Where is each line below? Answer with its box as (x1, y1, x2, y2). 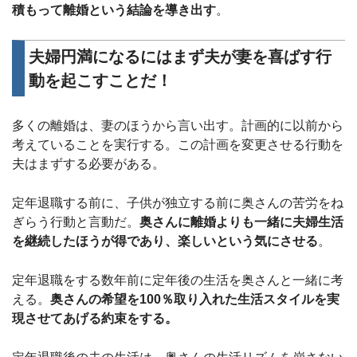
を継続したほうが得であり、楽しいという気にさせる (12, 233, 318, 248)
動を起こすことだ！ (29, 71, 172, 89)
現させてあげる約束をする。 (12, 311, 178, 325)
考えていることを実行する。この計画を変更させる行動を (12, 137, 343, 151)
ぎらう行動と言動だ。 (12, 214, 139, 229)
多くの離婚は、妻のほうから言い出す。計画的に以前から (12, 118, 343, 132)
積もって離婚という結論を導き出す (12, 2, 216, 17)
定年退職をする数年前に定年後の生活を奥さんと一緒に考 (12, 273, 343, 287)
